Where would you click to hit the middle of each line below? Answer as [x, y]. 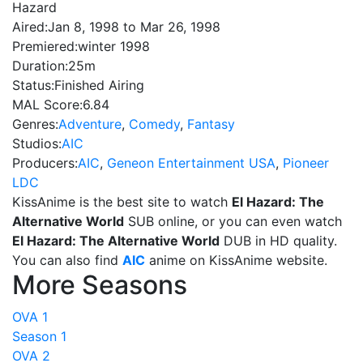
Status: [33, 85]
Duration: [40, 66]
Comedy [154, 124]
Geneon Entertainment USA [191, 163]
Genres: [35, 124]
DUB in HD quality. [278, 241]
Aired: [30, 27]
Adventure [90, 124]
